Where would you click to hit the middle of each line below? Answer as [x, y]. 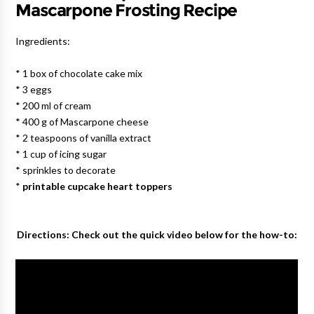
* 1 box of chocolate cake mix [79, 73]
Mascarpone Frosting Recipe [127, 10]
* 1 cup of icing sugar [61, 154]
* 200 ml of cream [54, 105]
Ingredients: [43, 41]
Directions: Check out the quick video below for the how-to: [157, 234]
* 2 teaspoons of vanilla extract [84, 138]
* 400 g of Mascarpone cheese [82, 122]
